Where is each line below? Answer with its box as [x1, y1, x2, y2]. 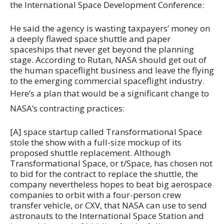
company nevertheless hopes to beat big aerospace [10, 178, 212, 190]
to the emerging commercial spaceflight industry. [10, 75, 204, 87]
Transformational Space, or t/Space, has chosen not [10, 157, 212, 169]
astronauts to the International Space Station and [10, 210, 204, 222]
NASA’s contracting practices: [10, 102, 124, 114]
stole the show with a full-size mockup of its [10, 136, 181, 148]
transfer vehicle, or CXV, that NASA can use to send [10, 199, 207, 211]
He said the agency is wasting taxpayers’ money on [10, 22, 210, 34]
